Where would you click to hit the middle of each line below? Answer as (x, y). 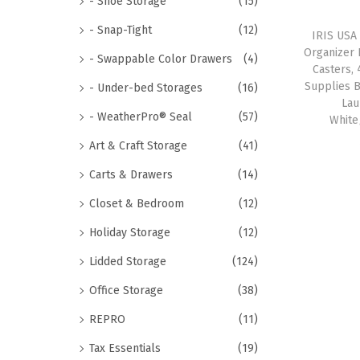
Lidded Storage (128, 262)
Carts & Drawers (131, 175)
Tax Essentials (125, 348)
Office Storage (126, 290)
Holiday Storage (130, 233)
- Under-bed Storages (146, 88)
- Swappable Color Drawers (161, 59)
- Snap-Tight (121, 30)
